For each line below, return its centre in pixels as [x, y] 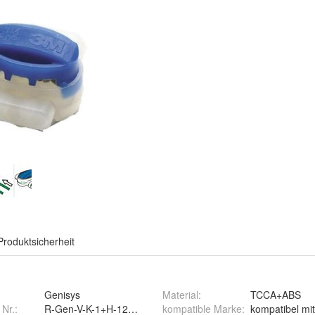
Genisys [62, 295]
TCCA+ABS [276, 295]
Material [180, 295]
